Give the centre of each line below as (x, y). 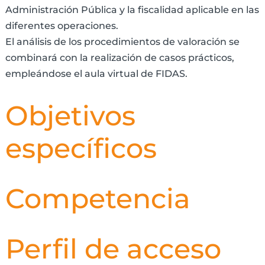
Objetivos (70, 116)
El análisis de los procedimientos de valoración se (122, 42)
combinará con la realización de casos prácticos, (119, 58)
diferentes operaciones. (62, 26)
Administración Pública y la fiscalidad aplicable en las (132, 10)
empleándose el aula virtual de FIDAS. (96, 74)
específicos (81, 148)
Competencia (98, 199)
